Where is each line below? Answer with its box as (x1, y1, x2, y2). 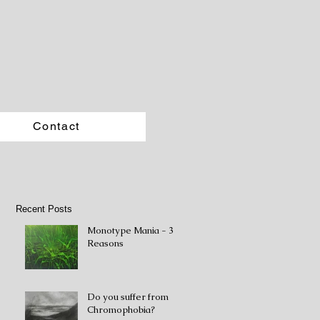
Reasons (87, 237, 124, 249)
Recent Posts (16, 204, 72, 214)
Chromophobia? (87, 304, 155, 316)
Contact (32, 119, 80, 133)
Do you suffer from (87, 291, 169, 303)
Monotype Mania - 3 (87, 224, 174, 236)
